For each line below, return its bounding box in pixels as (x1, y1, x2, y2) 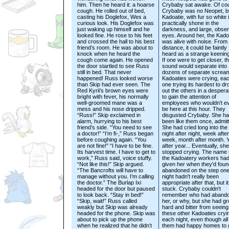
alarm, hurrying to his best (77, 118, 142, 124)
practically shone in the (162, 19, 219, 26)
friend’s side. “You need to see (77, 124, 152, 130)
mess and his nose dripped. (77, 105, 146, 112)
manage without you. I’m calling (77, 173, 154, 179)
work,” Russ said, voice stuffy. (77, 154, 152, 161)
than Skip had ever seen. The (77, 81, 150, 87)
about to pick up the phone (77, 216, 143, 222)
